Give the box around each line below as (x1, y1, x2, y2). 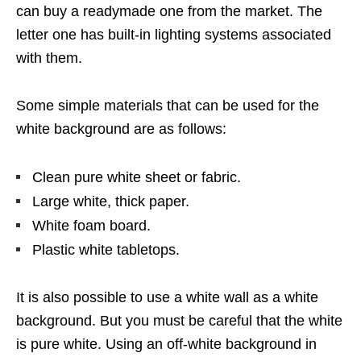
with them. (16, 50, 86, 66)
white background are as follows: (16, 121, 226, 137)
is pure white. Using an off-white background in (16, 336, 317, 352)
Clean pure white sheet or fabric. (32, 169, 241, 185)
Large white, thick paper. (32, 193, 189, 210)
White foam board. (32, 218, 151, 234)
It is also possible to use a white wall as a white (16, 289, 318, 305)
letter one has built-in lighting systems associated (16, 27, 331, 43)
